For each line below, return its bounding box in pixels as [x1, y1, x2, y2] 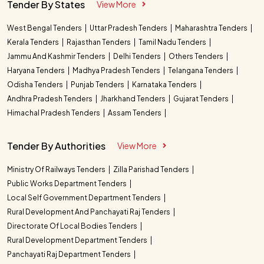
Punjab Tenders [71, 80, 126, 89]
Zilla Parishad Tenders [113, 164, 190, 174]
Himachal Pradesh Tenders [7, 108, 101, 117]
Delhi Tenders [113, 51, 162, 61]
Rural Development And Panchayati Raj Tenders [7, 207, 171, 216]
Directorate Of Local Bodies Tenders [7, 221, 138, 230]
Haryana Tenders [7, 65, 66, 75]
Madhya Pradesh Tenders [72, 65, 161, 75]
